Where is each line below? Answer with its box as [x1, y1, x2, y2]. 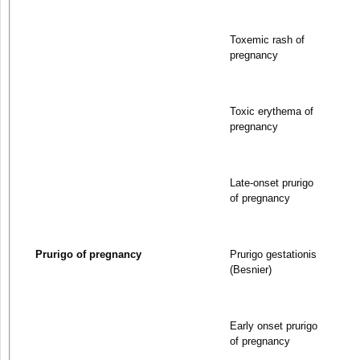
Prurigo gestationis [230, 247, 317, 260]
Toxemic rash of [230, 33, 305, 46]
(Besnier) [230, 263, 272, 276]
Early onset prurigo [230, 319, 317, 332]
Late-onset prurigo [230, 176, 313, 189]
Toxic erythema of [230, 104, 313, 117]
